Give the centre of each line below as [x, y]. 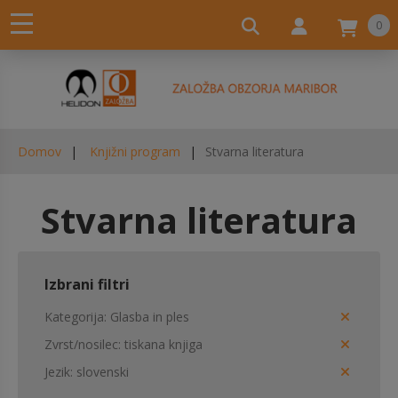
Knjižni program [135, 151]
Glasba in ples [150, 317]
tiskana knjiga [163, 344]
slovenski [103, 372]
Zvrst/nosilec [81, 344]
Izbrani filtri [87, 284]
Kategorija [74, 317]
